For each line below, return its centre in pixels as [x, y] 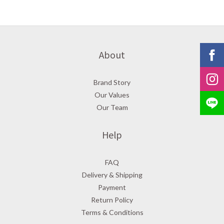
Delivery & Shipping [112, 174]
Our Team [112, 107]
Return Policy [112, 199]
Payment [112, 187]
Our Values [112, 94]
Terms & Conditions [112, 212]
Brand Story [112, 82]
